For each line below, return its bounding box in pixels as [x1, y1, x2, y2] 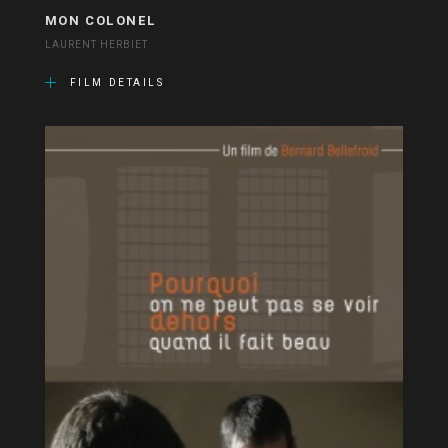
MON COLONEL [44, 10, 157, 30]
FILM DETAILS [69, 75, 165, 90]
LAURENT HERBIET [44, 37, 149, 52]
